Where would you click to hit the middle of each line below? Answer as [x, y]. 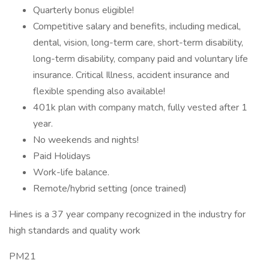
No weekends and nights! [86, 140]
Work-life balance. [71, 172]
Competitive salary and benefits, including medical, [137, 26]
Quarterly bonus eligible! [83, 10]
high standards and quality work [75, 231]
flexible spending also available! [99, 91]
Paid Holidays [62, 156]
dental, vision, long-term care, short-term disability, [138, 43]
